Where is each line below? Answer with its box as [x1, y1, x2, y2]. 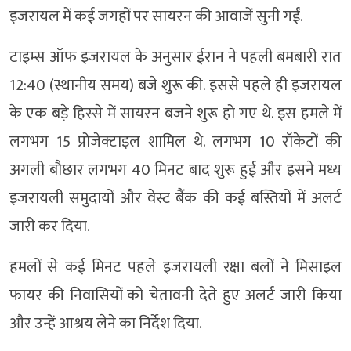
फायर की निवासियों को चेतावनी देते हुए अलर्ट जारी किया [9, 281, 342, 309]
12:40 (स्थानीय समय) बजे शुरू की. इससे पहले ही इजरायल [9, 71, 342, 99]
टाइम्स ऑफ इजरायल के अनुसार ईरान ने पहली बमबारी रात [9, 43, 342, 71]
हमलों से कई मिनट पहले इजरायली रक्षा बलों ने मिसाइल [9, 253, 342, 280]
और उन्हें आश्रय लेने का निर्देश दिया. [9, 309, 202, 337]
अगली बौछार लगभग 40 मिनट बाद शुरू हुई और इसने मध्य [9, 156, 342, 183]
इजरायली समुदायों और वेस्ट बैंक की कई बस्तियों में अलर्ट [9, 184, 342, 212]
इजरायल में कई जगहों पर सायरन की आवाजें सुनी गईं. [9, 2, 303, 30]
